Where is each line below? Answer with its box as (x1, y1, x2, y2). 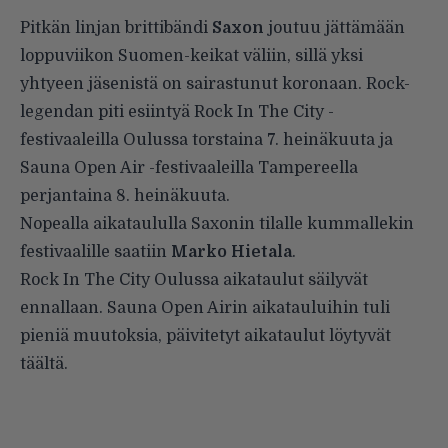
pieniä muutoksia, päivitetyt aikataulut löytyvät (20, 326, 391, 345)
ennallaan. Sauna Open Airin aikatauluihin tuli (20, 298, 390, 317)
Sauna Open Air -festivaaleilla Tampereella (20, 158, 358, 177)
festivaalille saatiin (20, 242, 167, 261)
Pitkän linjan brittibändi (20, 18, 212, 37)
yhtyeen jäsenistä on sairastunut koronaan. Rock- (20, 74, 410, 93)
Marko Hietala (167, 242, 292, 261)
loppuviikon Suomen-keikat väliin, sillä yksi (20, 46, 363, 65)
